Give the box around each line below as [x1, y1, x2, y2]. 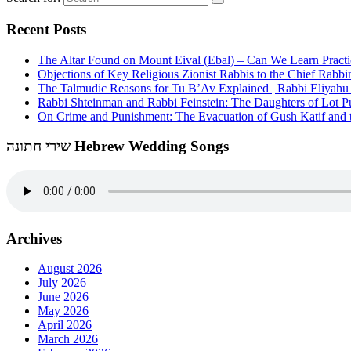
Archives [6, 230, 62, 247]
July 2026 [38, 276, 86, 290]
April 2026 [38, 318, 92, 332]
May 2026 [38, 304, 89, 318]
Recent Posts [6, 20, 86, 38]
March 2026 [38, 332, 98, 346]
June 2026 [38, 290, 89, 304]
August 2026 [38, 262, 102, 276]
